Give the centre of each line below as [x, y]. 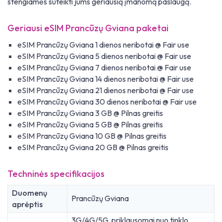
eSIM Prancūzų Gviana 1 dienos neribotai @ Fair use [103, 45]
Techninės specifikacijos [56, 174]
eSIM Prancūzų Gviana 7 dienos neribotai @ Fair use [104, 68]
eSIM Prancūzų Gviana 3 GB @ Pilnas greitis [90, 113]
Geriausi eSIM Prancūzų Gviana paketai [88, 28]
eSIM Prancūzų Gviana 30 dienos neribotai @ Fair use [107, 102]
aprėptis [27, 204]
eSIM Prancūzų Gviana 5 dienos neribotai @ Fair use [104, 56]
